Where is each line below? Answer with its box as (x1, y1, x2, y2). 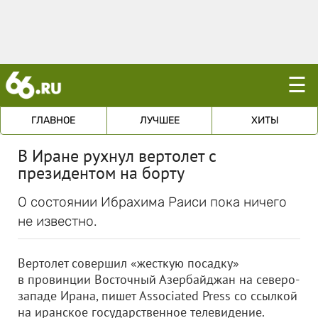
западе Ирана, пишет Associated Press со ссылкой (18, 287, 297, 304)
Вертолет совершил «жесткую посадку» (18, 255, 239, 271)
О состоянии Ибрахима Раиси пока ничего (18, 194, 287, 210)
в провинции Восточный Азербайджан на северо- (18, 271, 300, 287)
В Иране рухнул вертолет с (18, 145, 216, 167)
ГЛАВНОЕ (31, 114, 76, 126)
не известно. (18, 213, 97, 229)
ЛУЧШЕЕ (139, 114, 180, 126)
